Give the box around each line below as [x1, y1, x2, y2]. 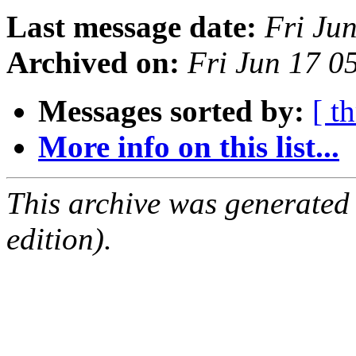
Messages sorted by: [38, 94, 304, 129]
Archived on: [6, 45, 180, 80]
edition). [6, 222, 112, 257]
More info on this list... [38, 130, 339, 164]
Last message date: [6, 10, 257, 44]
